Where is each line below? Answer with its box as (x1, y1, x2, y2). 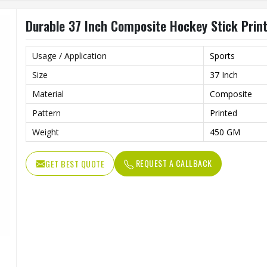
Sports (210, 50, 235, 61)
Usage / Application (32, 50, 107, 61)
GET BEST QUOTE (45, 157, 104, 170)
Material (32, 88, 64, 100)
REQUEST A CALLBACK (133, 157, 212, 169)
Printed (210, 107, 237, 119)
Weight (32, 126, 59, 138)
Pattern (32, 107, 61, 119)
